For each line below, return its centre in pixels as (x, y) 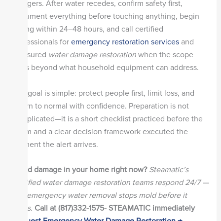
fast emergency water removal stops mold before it (99, 196)
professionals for (41, 42)
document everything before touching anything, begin (106, 17)
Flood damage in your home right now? (79, 170)
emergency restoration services (125, 42)
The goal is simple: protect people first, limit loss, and (103, 93)
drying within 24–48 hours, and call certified (88, 29)
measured (30, 55)
